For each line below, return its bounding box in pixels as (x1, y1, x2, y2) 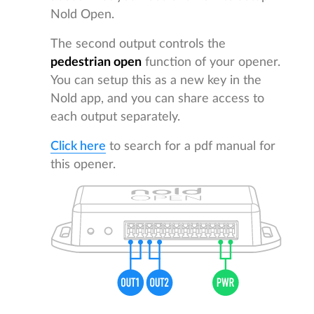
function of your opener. (142, 56, 280, 69)
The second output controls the (50, 38, 226, 50)
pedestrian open (50, 56, 142, 69)
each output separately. (50, 111, 180, 123)
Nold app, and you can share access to (50, 93, 264, 105)
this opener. (50, 158, 116, 171)
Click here (50, 140, 106, 153)
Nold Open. (50, 8, 114, 21)
